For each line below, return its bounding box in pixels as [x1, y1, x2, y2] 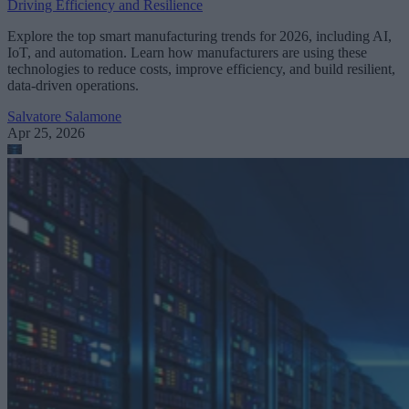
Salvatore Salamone [7, 109, 121, 125]
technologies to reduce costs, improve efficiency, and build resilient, [7, 61, 395, 78]
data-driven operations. [7, 78, 139, 94]
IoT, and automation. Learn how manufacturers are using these [7, 45, 367, 61]
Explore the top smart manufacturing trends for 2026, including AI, [7, 28, 392, 45]
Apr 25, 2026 [7, 125, 85, 142]
